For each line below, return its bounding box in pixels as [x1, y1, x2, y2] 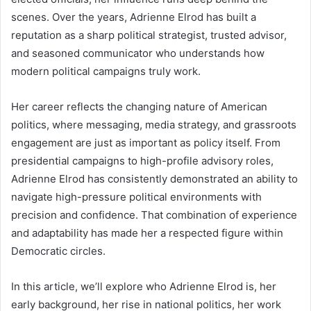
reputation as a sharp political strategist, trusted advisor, [11, 28, 287, 42]
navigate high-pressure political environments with [11, 190, 262, 203]
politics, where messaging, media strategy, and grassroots [11, 117, 296, 131]
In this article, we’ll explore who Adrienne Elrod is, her [11, 279, 276, 293]
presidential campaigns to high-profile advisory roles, [11, 153, 274, 167]
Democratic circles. [11, 244, 106, 258]
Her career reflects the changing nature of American [11, 99, 267, 113]
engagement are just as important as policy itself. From [11, 135, 280, 149]
